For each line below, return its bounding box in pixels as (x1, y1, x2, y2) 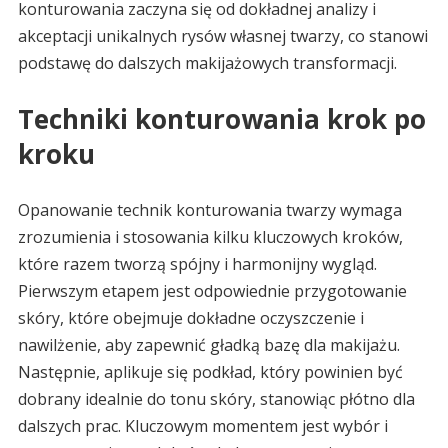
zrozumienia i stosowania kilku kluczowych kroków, (17, 226, 403, 249)
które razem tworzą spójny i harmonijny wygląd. (17, 253, 377, 276)
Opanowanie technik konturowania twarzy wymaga (17, 199, 402, 222)
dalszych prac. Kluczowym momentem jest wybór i (17, 415, 388, 438)
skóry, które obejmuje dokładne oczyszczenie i (17, 307, 364, 330)
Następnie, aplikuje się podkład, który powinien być (17, 361, 403, 384)
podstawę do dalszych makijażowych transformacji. (17, 52, 397, 75)
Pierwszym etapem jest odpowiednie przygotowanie (17, 280, 407, 303)
